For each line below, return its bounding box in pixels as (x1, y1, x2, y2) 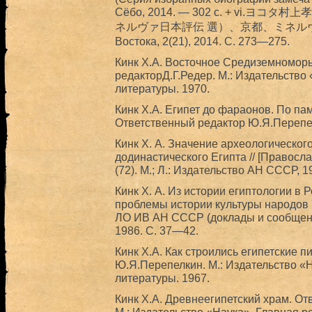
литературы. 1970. (114, 82, 210, 95)
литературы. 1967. (114, 272, 210, 284)
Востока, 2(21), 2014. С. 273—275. (114, 35, 290, 47)
